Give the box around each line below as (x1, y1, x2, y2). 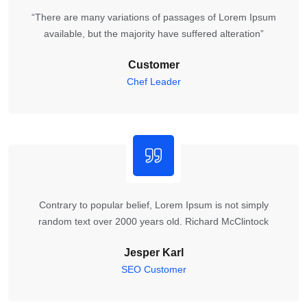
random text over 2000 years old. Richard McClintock (38, 215, 269, 227)
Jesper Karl (123, 246, 184, 258)
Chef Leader (126, 75, 181, 87)
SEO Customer (121, 263, 186, 275)
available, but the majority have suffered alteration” (43, 27, 264, 39)
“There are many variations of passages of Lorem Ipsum (31, 11, 276, 23)
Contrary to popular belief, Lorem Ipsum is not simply (38, 199, 269, 210)
